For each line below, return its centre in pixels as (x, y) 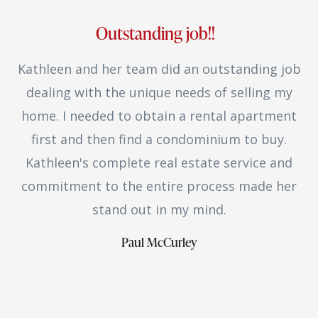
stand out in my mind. (159, 209)
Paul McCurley (159, 241)
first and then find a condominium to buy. (159, 139)
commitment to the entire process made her (159, 186)
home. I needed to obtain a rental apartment (159, 115)
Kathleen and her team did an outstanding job (159, 68)
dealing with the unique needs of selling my (159, 92)
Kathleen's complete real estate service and (159, 162)
